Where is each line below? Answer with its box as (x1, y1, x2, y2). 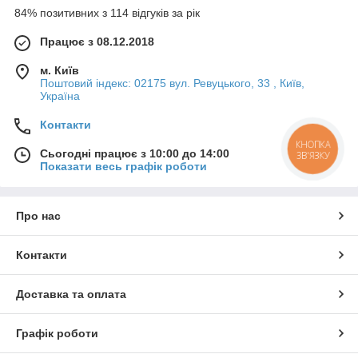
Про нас (16, 209, 61, 222)
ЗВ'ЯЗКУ (296, 149, 330, 162)
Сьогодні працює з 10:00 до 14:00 (40, 146, 229, 160)
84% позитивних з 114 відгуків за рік (14, 6, 200, 19)
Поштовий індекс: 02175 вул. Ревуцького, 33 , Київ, (40, 76, 304, 89)
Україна (40, 89, 80, 102)
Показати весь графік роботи (40, 159, 207, 173)
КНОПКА (296, 138, 331, 151)
